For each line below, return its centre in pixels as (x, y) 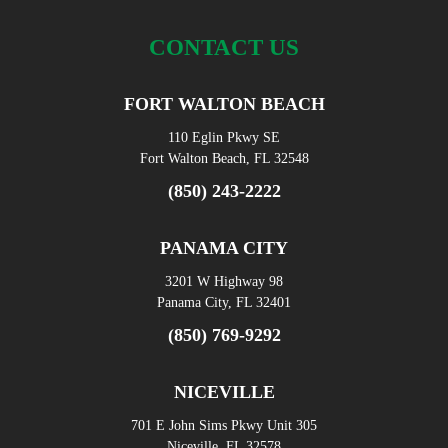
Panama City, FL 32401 (224, 303)
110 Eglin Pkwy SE (224, 138)
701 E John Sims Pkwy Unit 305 (224, 426)
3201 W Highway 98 (224, 282)
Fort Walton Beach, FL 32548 (224, 159)
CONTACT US (224, 48)
